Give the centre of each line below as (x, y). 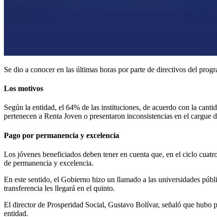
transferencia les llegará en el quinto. (59, 188)
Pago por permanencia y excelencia (62, 135)
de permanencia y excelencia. (49, 163)
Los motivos (23, 89)
